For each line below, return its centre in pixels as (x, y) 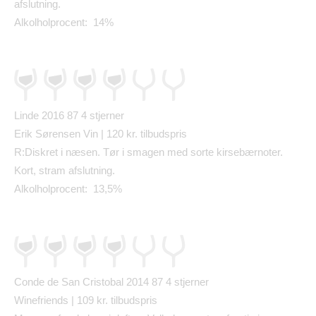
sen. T (95, 152)
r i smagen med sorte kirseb (180, 152)
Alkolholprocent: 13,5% (68, 189)
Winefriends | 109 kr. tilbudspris (86, 300)
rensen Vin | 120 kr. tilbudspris (118, 134)
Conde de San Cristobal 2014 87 (90, 282)
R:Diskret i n (43, 152)
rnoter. (268, 152)
